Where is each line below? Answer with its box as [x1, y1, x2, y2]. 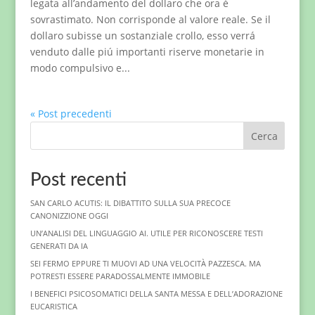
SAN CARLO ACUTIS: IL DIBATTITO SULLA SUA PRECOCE [30, 198, 231, 208]
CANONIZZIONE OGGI [30, 210, 108, 221]
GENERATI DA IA [30, 240, 88, 251]
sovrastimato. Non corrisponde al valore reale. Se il [30, 13, 271, 26]
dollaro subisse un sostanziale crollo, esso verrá [30, 29, 255, 42]
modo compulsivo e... [30, 61, 130, 75]
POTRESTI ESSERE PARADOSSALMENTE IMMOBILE [30, 271, 210, 281]
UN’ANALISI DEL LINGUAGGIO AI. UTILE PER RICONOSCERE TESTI [30, 228, 263, 238]
